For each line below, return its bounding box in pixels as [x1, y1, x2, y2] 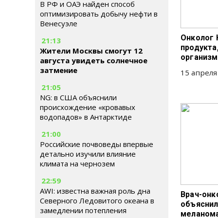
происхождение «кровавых [40, 102, 135, 112]
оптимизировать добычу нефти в [40, 9, 158, 18]
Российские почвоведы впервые [40, 139, 153, 149]
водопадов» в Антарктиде [40, 112, 132, 122]
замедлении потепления [40, 205, 127, 215]
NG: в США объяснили [40, 92, 117, 102]
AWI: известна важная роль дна [40, 186, 150, 196]
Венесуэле [40, 18, 77, 28]
